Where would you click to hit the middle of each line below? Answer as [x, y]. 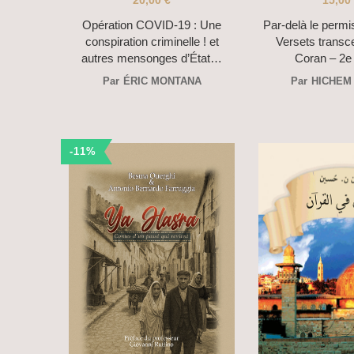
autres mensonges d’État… [152, 58]
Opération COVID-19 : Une [152, 25]
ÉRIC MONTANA [162, 81]
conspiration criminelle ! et [152, 42]
